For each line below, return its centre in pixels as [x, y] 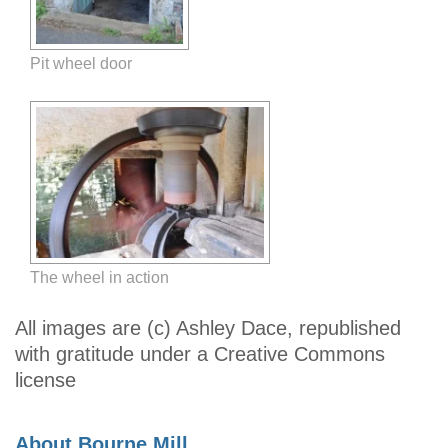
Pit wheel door [81, 62]
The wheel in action [99, 276]
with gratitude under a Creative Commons [200, 353]
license [45, 379]
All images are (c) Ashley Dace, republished [208, 327]
